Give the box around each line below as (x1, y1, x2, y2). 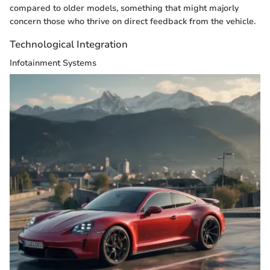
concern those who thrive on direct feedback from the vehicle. (10, 16, 256, 28)
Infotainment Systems (10, 57, 96, 69)
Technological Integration (10, 37, 128, 52)
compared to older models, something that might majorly (10, 2, 239, 14)
